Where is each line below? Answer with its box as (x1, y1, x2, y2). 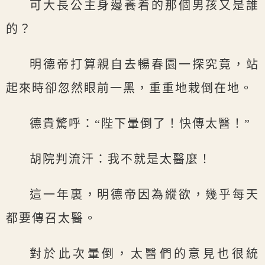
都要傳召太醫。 (6, 212, 97, 225)
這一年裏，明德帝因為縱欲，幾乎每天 (30, 188, 259, 202)
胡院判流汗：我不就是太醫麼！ (30, 153, 212, 166)
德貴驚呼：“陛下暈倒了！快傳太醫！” (30, 117, 251, 131)
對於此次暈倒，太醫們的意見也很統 (30, 247, 259, 261)
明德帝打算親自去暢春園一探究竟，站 (30, 58, 259, 72)
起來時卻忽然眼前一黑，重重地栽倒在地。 (6, 82, 253, 95)
